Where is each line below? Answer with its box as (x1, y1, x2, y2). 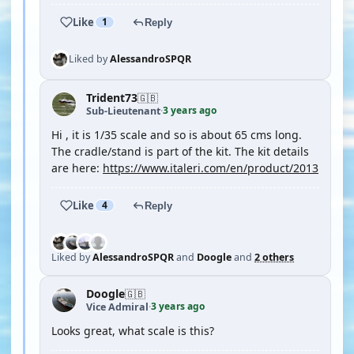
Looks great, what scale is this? (51, 323, 214, 338)
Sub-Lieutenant (86, 104, 160, 118)
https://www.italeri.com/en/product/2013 (103, 160, 318, 175)
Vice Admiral (86, 299, 149, 314)
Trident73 (86, 90, 137, 105)
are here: (51, 160, 103, 175)
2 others (254, 250, 294, 264)
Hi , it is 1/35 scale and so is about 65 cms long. (51, 127, 302, 142)
